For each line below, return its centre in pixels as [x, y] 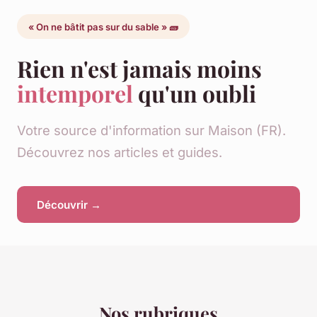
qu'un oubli [195, 93]
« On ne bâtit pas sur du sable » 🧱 [103, 27]
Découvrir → [69, 204]
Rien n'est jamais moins [139, 68]
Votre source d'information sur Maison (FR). [151, 130]
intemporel [75, 93]
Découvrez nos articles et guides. [120, 152]
